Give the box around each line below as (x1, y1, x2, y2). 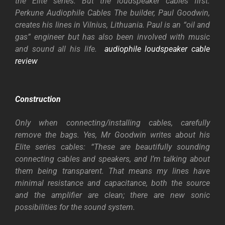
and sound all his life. (15, 44, 101, 54)
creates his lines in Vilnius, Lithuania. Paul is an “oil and (15, 20, 210, 30)
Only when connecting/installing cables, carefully (15, 118, 210, 128)
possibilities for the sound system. (15, 202, 135, 212)
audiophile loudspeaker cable (100, 44, 210, 54)
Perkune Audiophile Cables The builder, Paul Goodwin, (15, 8, 210, 18)
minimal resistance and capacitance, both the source (15, 178, 210, 188)
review (15, 56, 38, 66)
